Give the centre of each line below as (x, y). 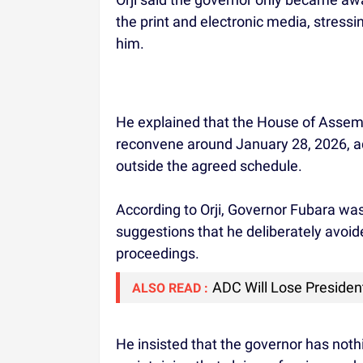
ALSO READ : (170, 288)
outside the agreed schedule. (209, 165)
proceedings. (158, 253)
